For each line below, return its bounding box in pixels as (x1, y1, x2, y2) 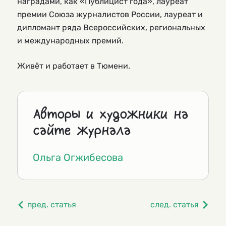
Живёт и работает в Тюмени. (17, 61, 132, 71)
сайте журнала (33, 123, 131, 137)
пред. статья (27, 199, 76, 209)
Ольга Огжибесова (33, 151, 123, 163)
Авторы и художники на (33, 107, 188, 121)
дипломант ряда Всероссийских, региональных (17, 22, 205, 32)
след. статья (150, 199, 199, 209)
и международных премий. (17, 35, 124, 45)
